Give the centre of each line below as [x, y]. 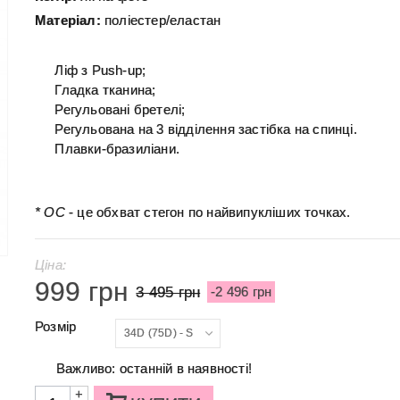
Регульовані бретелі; [120, 109]
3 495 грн [168, 292]
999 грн [82, 291]
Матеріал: [67, 20]
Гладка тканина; [105, 90]
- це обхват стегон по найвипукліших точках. [208, 212]
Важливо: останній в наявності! [154, 368]
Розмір [57, 326]
